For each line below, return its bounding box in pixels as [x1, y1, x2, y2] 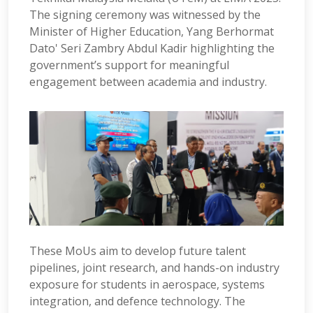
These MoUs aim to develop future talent [29, 242, 246, 259]
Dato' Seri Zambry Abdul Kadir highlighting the [29, 40, 275, 56]
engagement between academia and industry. [29, 73, 267, 89]
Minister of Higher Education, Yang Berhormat [29, 23, 274, 39]
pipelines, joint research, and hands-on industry [29, 259, 279, 275]
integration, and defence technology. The [29, 293, 245, 309]
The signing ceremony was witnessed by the [29, 6, 261, 22]
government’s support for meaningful [29, 57, 229, 73]
